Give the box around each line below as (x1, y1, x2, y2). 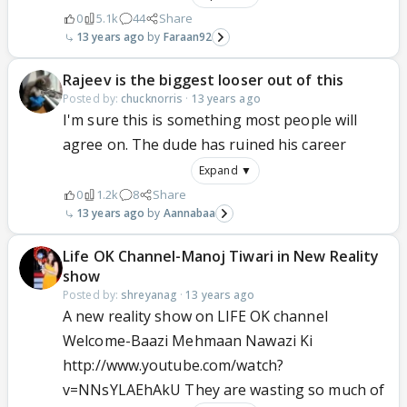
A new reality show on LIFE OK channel (63, 306, 328, 326)
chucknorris (121, 91, 184, 106)
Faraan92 (163, 29, 213, 45)
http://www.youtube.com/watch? (63, 355, 283, 375)
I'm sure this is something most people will (63, 110, 358, 130)
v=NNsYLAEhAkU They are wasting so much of (63, 380, 385, 400)
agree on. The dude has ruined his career (63, 134, 347, 154)
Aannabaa (163, 205, 216, 221)
